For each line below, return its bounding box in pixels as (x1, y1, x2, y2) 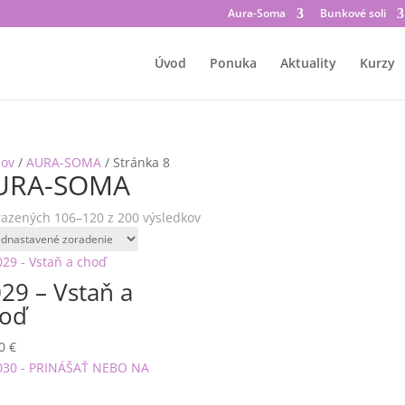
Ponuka (209, 54, 257, 71)
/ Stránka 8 (100, 154, 170, 171)
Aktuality (279, 54, 336, 71)
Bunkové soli (319, 5, 386, 21)
